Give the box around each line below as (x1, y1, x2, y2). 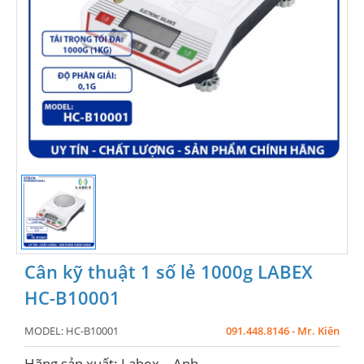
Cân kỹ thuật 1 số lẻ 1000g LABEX (24, 259, 313, 284)
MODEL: (24, 324, 66, 338)
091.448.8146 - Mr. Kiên (226, 324, 340, 338)
